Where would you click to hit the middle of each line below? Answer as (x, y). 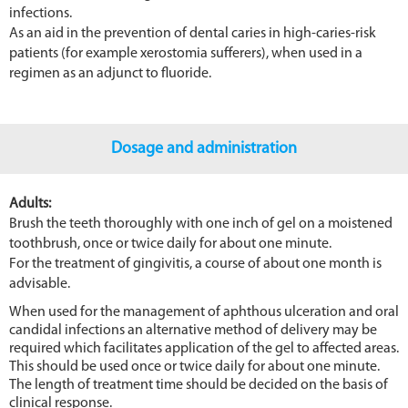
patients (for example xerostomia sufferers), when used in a (186, 53)
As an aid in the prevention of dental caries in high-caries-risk (193, 33)
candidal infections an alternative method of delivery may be (193, 330)
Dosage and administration (204, 148)
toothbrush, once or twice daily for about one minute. (170, 244)
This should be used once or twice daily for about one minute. (194, 367)
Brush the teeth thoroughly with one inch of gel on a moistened (201, 224)
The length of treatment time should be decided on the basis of (199, 385)
